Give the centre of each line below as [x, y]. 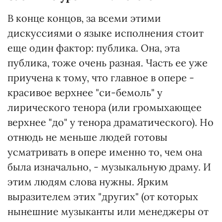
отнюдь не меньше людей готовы [87, 137]
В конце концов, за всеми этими [84, 18]
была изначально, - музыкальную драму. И [109, 167]
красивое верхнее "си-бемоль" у [85, 92]
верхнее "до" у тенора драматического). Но [111, 122]
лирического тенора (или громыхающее [105, 107]
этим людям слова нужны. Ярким [88, 182]
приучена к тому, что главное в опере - [101, 78]
